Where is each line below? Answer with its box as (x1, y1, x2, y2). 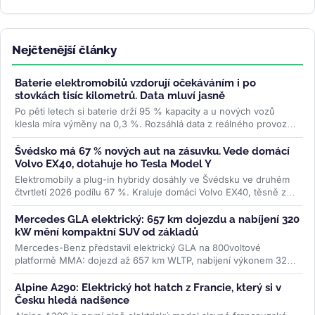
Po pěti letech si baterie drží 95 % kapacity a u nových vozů (15, 105, 275, 117)
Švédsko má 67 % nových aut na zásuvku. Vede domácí (15, 144, 290, 157)
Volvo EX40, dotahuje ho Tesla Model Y (15, 157, 212, 170)
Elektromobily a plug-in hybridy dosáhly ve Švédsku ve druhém (15, 173, 290, 185)
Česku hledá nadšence (15, 293, 129, 307)
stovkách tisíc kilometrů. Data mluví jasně (15, 89, 225, 102)
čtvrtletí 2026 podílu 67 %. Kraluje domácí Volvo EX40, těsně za (15, 186, 291, 198)
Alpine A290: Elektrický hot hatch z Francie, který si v (15, 281, 281, 294)
